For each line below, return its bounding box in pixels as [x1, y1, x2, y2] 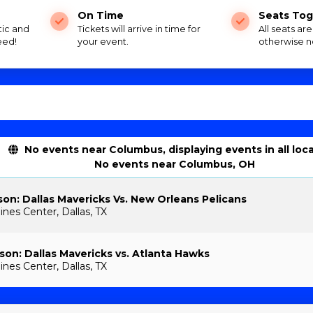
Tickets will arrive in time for [78, 24, 201, 35]
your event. [78, 36, 129, 48]
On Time [78, 9, 124, 22]
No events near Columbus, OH [94, 158, 256, 171]
